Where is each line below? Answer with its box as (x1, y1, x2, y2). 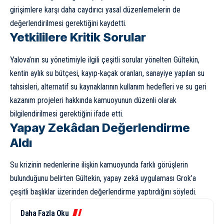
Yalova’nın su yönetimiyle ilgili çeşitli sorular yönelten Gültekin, (10, 54, 199, 64)
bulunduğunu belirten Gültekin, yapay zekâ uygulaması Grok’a (10, 173, 196, 183)
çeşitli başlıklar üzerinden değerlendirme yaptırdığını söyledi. (10, 187, 196, 196)
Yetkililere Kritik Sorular (10, 30, 146, 45)
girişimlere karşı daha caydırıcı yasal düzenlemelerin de (10, 5, 180, 15)
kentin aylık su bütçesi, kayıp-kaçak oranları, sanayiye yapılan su (10, 68, 204, 78)
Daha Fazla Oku (20, 208, 68, 218)
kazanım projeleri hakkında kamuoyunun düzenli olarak (10, 95, 176, 105)
